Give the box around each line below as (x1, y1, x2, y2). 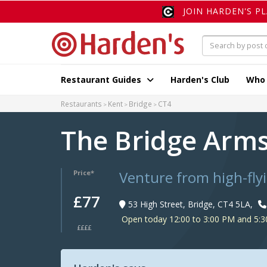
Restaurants (61, 99, 102, 109)
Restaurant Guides (61, 74, 144, 86)
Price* (73, 168, 95, 178)
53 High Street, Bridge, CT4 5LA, (128, 198, 253, 210)
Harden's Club (170, 74, 229, 86)
